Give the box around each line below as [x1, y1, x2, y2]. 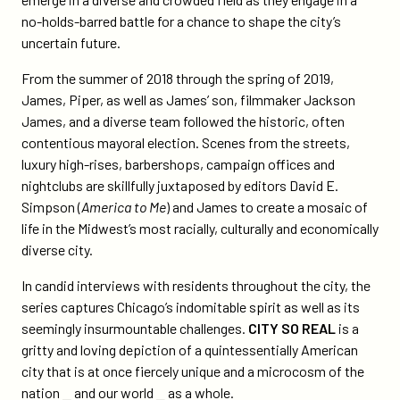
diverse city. [21, 241, 96, 258]
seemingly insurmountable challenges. [21, 320, 248, 337]
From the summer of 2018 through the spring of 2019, [21, 70, 334, 87]
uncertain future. [21, 34, 123, 51]
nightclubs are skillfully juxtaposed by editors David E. [21, 177, 338, 194]
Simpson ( [21, 198, 81, 215]
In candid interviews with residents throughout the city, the [21, 277, 371, 294]
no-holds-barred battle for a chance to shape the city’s [21, 12, 341, 29]
